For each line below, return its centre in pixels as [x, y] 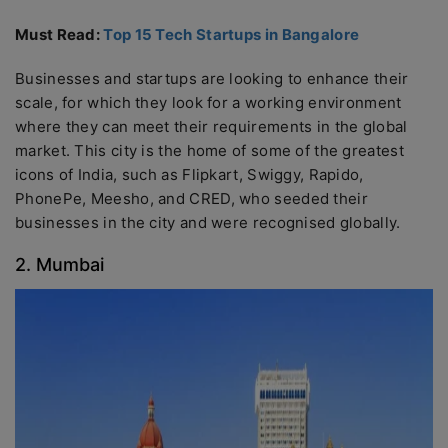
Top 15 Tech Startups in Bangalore [231, 34]
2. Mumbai [59, 264]
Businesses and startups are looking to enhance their [212, 78]
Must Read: [59, 34]
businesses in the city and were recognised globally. [210, 222]
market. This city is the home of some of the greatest [209, 150]
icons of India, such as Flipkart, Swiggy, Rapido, [189, 174]
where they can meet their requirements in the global [211, 126]
